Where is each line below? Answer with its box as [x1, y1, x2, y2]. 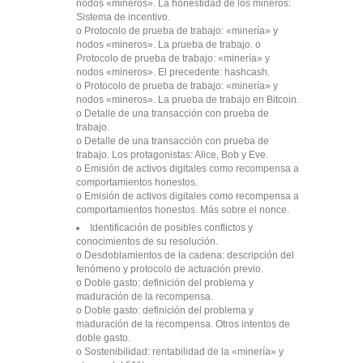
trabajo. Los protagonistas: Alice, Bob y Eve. [76, 149, 268, 160]
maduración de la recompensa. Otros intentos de [76, 318, 290, 330]
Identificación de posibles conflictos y [90, 222, 253, 233]
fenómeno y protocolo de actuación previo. [76, 263, 263, 275]
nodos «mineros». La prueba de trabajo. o [76, 39, 261, 50]
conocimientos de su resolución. [76, 236, 218, 247]
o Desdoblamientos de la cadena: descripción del [76, 250, 294, 261]
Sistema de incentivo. [76, 11, 170, 23]
